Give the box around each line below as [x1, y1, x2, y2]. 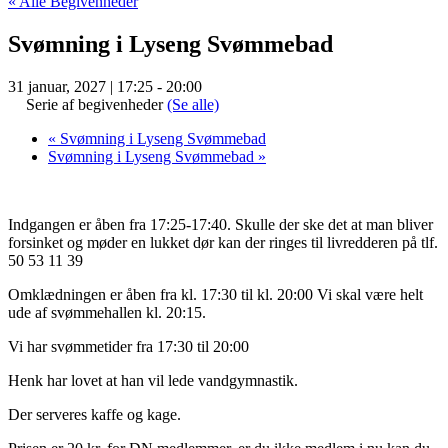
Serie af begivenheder [26, 95, 167, 113]
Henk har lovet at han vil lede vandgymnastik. [8, 371, 298, 389]
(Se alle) [167, 95, 219, 113]
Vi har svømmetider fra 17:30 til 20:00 [8, 337, 249, 355]
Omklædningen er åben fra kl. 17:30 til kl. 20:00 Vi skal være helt [8, 285, 423, 303]
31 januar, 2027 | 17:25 [8, 77, 153, 95]
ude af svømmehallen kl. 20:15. [8, 303, 206, 321]
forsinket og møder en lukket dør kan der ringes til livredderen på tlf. [8, 233, 438, 251]
